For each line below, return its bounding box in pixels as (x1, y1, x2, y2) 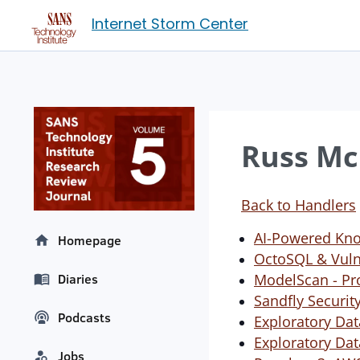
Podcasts (58, 309, 111, 327)
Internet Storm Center (92, 14, 248, 34)
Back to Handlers (241, 195, 356, 215)
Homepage (58, 231, 121, 250)
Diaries (58, 270, 98, 288)
